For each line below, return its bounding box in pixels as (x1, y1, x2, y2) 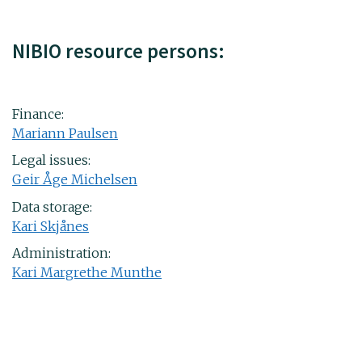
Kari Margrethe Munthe (12, 264, 162, 281)
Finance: (12, 105, 64, 122)
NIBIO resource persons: (12, 38, 225, 65)
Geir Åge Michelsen (12, 171, 137, 188)
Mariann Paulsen (12, 124, 118, 141)
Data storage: (12, 198, 92, 215)
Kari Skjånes (12, 217, 89, 234)
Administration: (12, 245, 111, 262)
